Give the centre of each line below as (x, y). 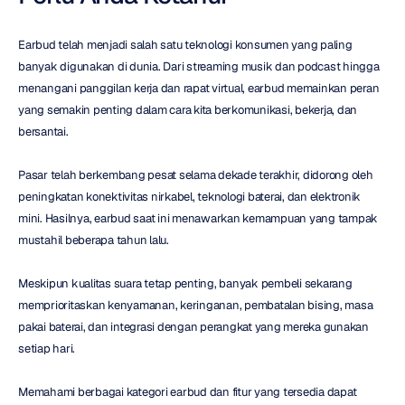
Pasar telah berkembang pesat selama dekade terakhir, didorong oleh (196, 174)
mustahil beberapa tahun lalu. (94, 240)
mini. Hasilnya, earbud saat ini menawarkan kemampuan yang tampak (198, 218)
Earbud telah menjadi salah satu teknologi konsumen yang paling (185, 44)
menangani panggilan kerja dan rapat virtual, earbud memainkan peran (199, 88)
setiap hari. (47, 348)
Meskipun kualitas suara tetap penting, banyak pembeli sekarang (185, 283)
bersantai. (43, 131)
